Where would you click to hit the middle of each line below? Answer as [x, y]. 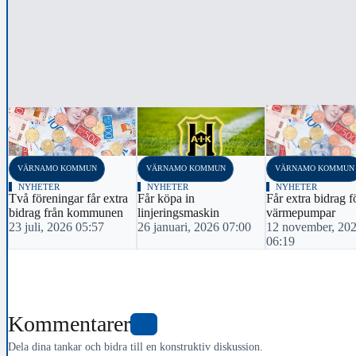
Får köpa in [166, 199]
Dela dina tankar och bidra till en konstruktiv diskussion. [135, 347]
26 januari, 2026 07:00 [194, 227]
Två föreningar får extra [68, 199]
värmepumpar [301, 213]
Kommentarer [69, 324]
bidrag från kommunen [66, 213]
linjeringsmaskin [178, 213]
